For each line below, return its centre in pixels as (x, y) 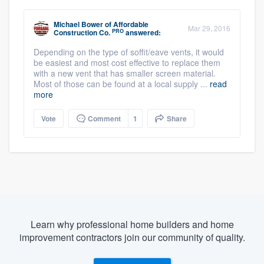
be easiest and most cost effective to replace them (127, 63)
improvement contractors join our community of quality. (132, 237)
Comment (103, 119)
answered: (142, 33)
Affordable (131, 24)
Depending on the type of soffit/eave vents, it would (129, 52)
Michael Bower (78, 24)
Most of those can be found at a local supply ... (122, 84)
